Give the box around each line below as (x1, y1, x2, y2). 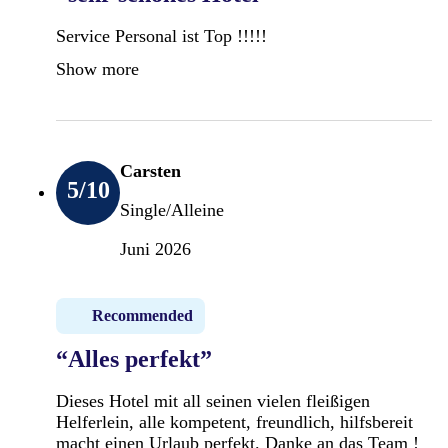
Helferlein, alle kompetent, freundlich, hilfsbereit (56, 411, 413, 432)
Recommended (92, 306, 193, 324)
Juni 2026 (120, 238, 191, 259)
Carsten (120, 160, 181, 181)
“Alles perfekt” (56, 345, 212, 372)
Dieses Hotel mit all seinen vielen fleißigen (56, 390, 370, 411)
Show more (56, 58, 139, 79)
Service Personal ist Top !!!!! (56, 25, 267, 46)
